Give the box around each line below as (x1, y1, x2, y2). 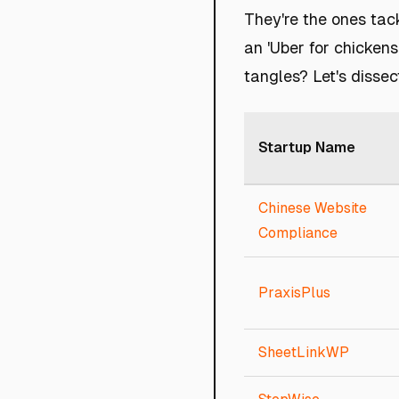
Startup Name (258, 139, 355, 156)
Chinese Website (258, 199, 367, 216)
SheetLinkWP (258, 344, 349, 361)
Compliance (258, 224, 338, 241)
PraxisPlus (258, 284, 330, 301)
